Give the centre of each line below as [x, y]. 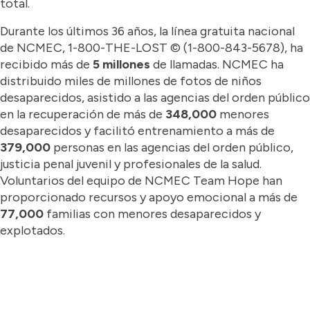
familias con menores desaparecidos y [152, 214]
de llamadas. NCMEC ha [217, 64]
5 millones [120, 64]
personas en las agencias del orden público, [172, 147]
